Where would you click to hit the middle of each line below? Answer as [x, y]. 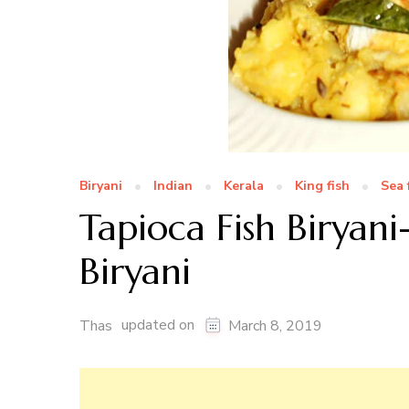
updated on [160, 325]
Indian [173, 186]
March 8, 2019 [275, 326]
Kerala [244, 186]
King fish [322, 186]
